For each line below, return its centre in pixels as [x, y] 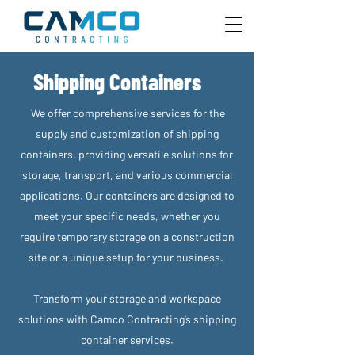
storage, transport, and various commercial [127, 175]
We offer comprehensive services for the [127, 113]
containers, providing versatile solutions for [127, 154]
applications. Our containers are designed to [127, 195]
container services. [127, 340]
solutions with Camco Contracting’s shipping [127, 319]
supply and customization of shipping [127, 134]
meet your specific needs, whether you [127, 216]
